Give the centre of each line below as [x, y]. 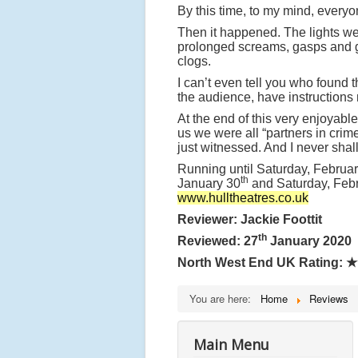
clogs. [194, 61]
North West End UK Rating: [262, 263]
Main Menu [231, 344]
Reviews [329, 298]
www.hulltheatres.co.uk [243, 198]
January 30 [209, 183]
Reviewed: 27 [218, 241]
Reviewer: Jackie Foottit [250, 219]
